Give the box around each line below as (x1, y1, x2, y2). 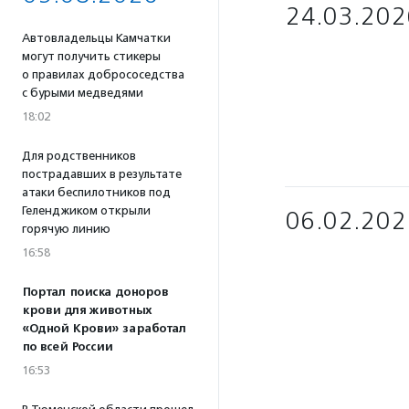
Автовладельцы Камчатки (22, 31, 171, 45)
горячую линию (22, 222, 110, 236)
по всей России (22, 340, 112, 354)
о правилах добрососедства (22, 68, 184, 81)
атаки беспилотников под (22, 185, 171, 199)
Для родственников (22, 149, 136, 163)
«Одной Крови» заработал (22, 321, 186, 336)
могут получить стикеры (22, 49, 161, 63)
